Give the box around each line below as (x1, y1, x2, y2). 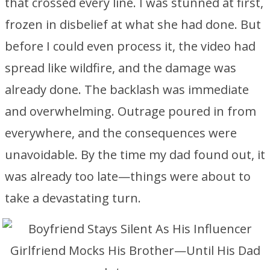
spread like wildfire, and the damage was (5, 60, 236, 76)
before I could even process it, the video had (5, 38, 256, 54)
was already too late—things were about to (5, 168, 251, 184)
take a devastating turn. (5, 190, 141, 206)
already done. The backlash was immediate (5, 81, 249, 98)
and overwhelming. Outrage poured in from (5, 103, 256, 119)
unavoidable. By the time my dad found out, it (5, 146, 265, 163)
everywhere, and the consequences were (5, 125, 237, 141)
